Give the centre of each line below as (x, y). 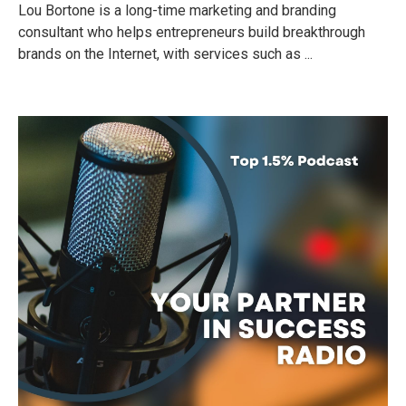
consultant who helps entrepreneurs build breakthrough (192, 32)
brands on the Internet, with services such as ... (165, 54)
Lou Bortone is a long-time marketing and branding (177, 10)
